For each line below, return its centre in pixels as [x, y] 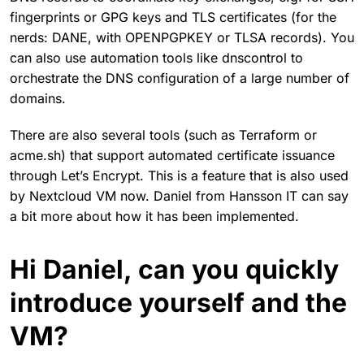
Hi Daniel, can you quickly [174, 269]
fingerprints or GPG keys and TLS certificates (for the [173, 17]
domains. [38, 98]
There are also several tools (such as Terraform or [163, 134]
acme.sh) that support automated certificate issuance [172, 155]
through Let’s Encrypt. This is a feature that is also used [179, 175]
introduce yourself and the [178, 302]
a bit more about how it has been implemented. [154, 216]
